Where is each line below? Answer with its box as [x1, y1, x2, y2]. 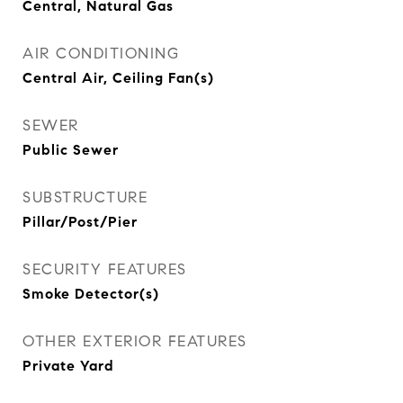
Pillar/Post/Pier [22, 213, 138, 230]
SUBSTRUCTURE [22, 188, 148, 207]
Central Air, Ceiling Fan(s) [22, 69, 214, 86]
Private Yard [22, 357, 114, 374]
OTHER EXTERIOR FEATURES [22, 332, 247, 351]
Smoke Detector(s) [22, 285, 159, 302]
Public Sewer [22, 141, 119, 158]
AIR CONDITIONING [22, 44, 179, 63]
